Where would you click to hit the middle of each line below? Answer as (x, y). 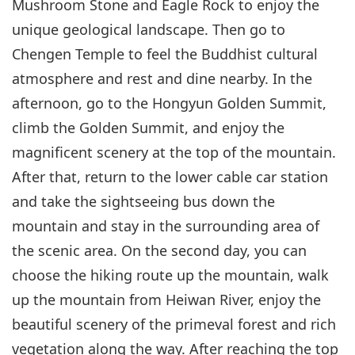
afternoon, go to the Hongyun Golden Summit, (169, 103)
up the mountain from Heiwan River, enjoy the (166, 299)
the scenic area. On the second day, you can (159, 250)
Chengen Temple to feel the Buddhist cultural (165, 53)
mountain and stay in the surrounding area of (166, 225)
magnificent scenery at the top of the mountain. (174, 152)
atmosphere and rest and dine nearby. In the (162, 78)
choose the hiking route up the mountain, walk (170, 275)
